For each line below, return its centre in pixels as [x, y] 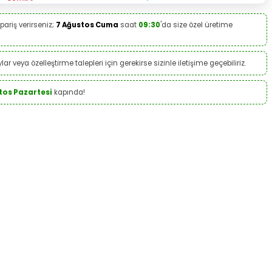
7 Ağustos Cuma [87, 25]
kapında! [69, 92]
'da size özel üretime [196, 25]
